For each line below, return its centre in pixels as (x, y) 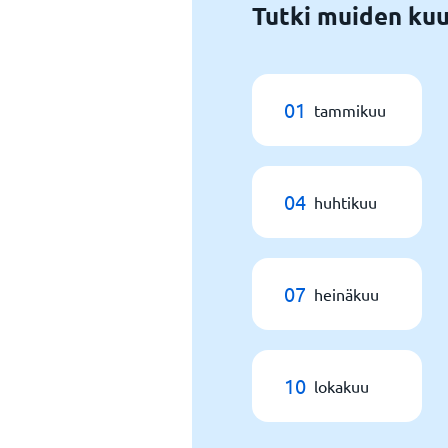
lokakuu (341, 386)
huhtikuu (345, 202)
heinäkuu (346, 294)
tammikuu (350, 110)
